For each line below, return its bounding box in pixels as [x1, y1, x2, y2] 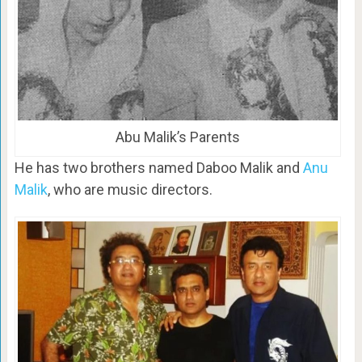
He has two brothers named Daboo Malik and [14, 158, 303, 176]
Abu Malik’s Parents [115, 128, 240, 145]
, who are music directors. [47, 180, 213, 198]
